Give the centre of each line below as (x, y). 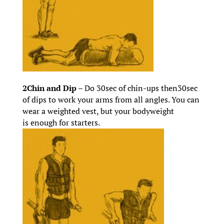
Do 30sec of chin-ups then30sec (141, 88)
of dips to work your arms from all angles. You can (111, 100)
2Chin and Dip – (53, 88)
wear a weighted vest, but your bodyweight (98, 111)
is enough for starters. (61, 123)
